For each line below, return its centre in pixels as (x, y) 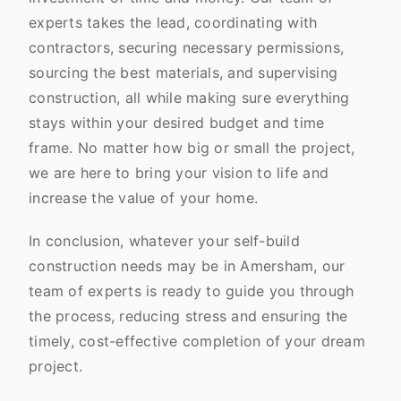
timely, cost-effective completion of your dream (197, 341)
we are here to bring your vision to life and (179, 172)
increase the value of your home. (146, 197)
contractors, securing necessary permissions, (186, 47)
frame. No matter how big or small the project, (192, 147)
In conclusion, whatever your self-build (164, 240)
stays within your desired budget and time (177, 122)
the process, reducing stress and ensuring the (188, 316)
